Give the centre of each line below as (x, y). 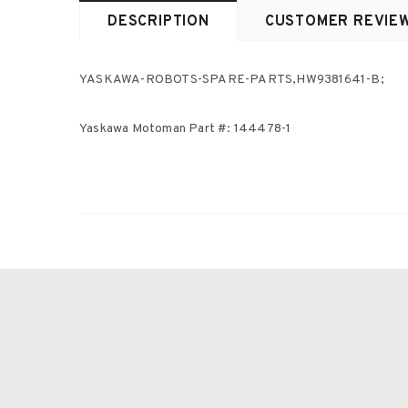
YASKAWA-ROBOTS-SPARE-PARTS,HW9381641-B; (232, 80)
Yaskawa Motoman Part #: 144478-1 (185, 129)
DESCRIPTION (158, 22)
